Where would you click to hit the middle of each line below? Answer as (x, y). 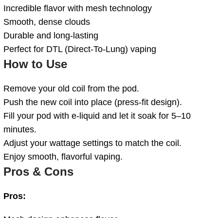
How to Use (35, 64)
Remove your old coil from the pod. (71, 88)
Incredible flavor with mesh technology (78, 8)
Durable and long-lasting (51, 35)
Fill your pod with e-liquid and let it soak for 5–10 (97, 116)
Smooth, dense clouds (47, 22)
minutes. (20, 129)
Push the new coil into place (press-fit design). (93, 102)
